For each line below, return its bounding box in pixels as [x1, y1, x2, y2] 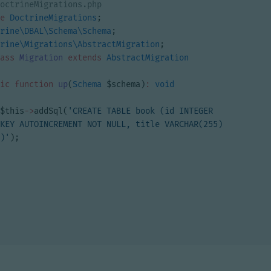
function [15, 79, 53, 90]
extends [68, 53, 102, 63]
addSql [34, 106, 63, 116]
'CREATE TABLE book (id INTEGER [68, 106, 213, 116]
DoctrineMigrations [10, 13, 97, 23]
